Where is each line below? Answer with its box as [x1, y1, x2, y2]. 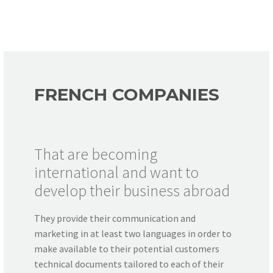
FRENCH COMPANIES [34, 84, 219, 105]
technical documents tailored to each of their [34, 257, 224, 270]
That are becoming [34, 144, 158, 165]
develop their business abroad [34, 180, 230, 201]
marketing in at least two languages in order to [34, 227, 232, 239]
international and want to [34, 162, 199, 183]
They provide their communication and [34, 211, 196, 224]
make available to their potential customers [34, 242, 219, 255]
